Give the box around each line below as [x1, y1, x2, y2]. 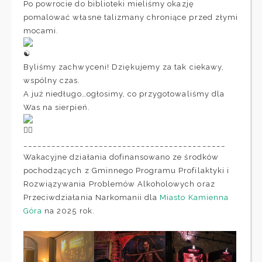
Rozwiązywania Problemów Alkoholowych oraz [23, 179, 215, 188]
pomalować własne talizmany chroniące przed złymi [23, 12, 238, 22]
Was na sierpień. [23, 102, 90, 112]
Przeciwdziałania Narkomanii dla [23, 192, 160, 202]
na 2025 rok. [42, 206, 95, 215]
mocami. [23, 26, 59, 35]
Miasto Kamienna [160, 192, 229, 202]
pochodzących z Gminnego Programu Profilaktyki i [23, 166, 229, 175]
